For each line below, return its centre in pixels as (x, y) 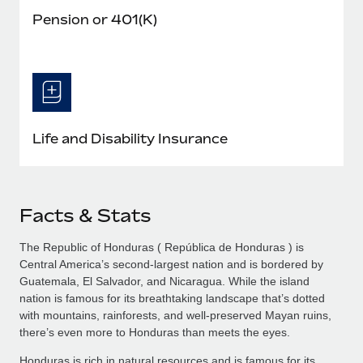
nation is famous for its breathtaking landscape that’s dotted (172, 298)
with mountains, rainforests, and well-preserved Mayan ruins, (175, 315)
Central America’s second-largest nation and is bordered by (171, 264)
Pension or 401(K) (95, 19)
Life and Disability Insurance (130, 138)
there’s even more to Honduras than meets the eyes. (155, 332)
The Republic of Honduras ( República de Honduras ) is (162, 247)
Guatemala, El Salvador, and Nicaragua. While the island (164, 281)
